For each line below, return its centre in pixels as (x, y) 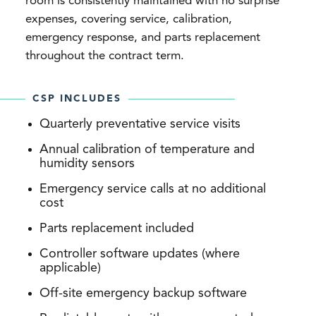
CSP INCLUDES (77, 99)
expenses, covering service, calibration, (129, 19)
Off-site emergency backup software (143, 293)
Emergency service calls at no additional (153, 189)
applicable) (70, 268)
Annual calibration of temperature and (147, 150)
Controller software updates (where (140, 254)
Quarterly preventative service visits (140, 124)
